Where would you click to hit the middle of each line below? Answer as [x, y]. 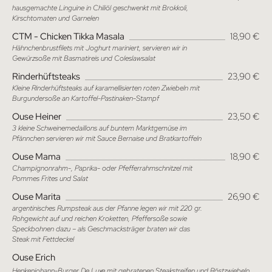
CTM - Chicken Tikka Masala [68, 36]
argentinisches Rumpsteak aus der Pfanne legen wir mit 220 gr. [107, 208]
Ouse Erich [34, 257]
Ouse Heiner [37, 116]
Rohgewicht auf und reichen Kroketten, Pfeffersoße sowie [100, 218]
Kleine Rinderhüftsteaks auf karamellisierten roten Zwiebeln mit [106, 87]
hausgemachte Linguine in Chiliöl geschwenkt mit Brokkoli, [100, 7]
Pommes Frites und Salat [50, 178]
